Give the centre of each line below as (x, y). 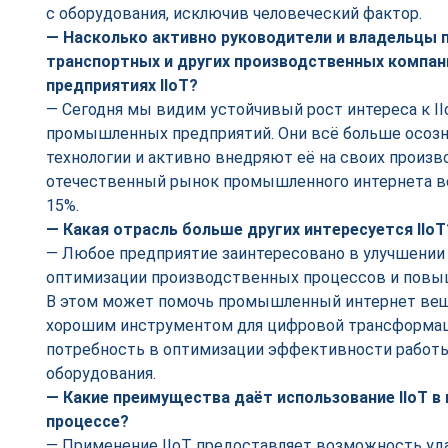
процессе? (87, 421)
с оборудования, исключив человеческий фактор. (234, 13)
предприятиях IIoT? (122, 85)
